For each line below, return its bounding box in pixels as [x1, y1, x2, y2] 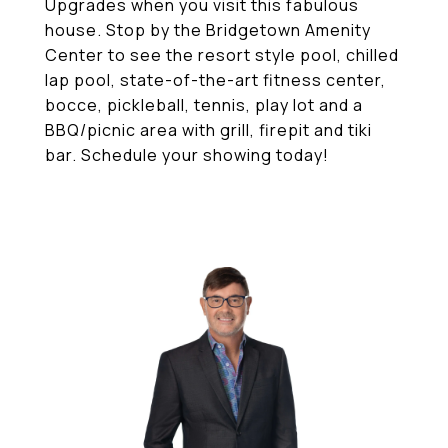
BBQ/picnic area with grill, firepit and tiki [45, 119, 372, 141]
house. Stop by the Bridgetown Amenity [45, 19, 371, 41]
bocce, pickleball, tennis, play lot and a [45, 94, 363, 116]
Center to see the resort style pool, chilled [45, 44, 399, 66]
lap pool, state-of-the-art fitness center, [45, 69, 386, 91]
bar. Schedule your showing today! [45, 144, 329, 166]
